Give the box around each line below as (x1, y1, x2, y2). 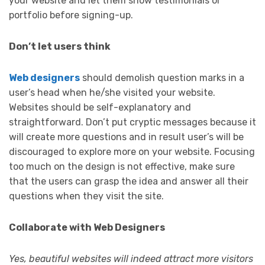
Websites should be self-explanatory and (9, 101, 191, 113)
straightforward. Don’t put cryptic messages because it (9, 116, 256, 128)
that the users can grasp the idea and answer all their (9, 175, 248, 187)
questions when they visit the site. (9, 190, 164, 202)
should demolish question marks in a (80, 72, 244, 83)
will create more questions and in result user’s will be (9, 131, 244, 143)
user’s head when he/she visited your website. (9, 86, 215, 98)
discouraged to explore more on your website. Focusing (9, 146, 255, 157)
